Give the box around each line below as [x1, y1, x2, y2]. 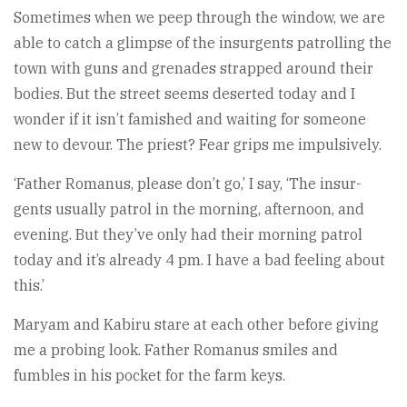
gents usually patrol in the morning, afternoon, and [14, 200, 364, 219]
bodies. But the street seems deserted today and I [14, 84, 355, 104]
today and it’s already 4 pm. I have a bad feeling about [14, 251, 385, 270]
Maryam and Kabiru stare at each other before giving [14, 315, 379, 334]
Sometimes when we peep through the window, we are [14, 8, 385, 27]
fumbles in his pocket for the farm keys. [14, 366, 285, 385]
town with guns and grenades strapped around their [14, 59, 373, 78]
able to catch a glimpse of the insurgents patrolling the [14, 34, 392, 53]
